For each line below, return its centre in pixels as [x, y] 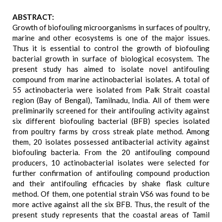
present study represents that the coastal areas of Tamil [111, 215]
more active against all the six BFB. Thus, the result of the [111, 204]
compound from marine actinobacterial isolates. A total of [111, 79]
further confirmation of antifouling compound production [111, 173]
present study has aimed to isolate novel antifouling [111, 69]
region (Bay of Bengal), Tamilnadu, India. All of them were [111, 100]
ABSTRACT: [33, 17]
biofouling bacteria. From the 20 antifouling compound [111, 152]
